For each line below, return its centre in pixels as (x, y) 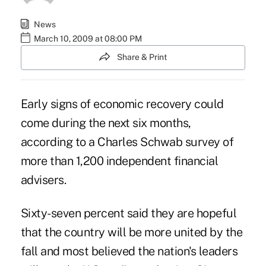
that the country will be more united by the (132, 232)
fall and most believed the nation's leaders (129, 251)
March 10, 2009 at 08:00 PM (88, 39)
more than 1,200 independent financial (119, 161)
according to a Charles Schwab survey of (127, 142)
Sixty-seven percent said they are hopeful (129, 213)
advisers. (43, 180)
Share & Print (142, 57)
